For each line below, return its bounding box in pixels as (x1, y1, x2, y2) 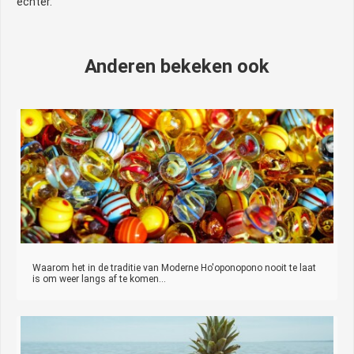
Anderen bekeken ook (85, 55, 269, 78)
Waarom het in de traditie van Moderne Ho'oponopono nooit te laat (32, 262, 316, 274)
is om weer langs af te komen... (32, 273, 166, 285)
